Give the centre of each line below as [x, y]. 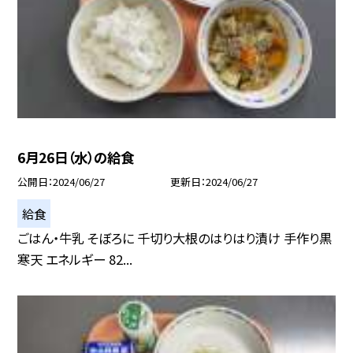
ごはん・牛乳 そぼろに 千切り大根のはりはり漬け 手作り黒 [175, 238]
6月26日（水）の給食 [76, 158]
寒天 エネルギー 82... [75, 260]
